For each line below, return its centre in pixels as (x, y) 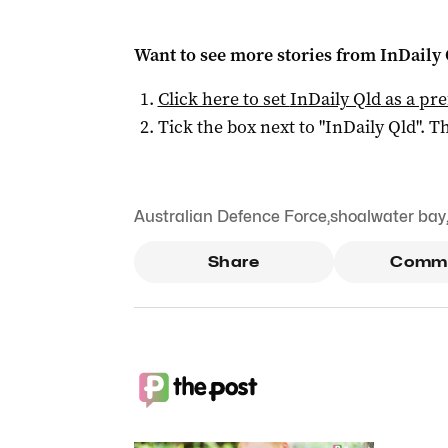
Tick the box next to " (241, 127)
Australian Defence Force (230, 216)
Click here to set (223, 99)
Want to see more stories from (256, 55)
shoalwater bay (387, 216)
